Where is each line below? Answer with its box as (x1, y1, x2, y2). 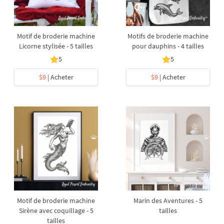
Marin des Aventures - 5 (133, 196, 202, 205)
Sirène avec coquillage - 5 (18, 206, 93, 215)
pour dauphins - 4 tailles (132, 41, 204, 50)
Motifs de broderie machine (127, 31, 208, 40)
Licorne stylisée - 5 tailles (19, 41, 93, 50)
